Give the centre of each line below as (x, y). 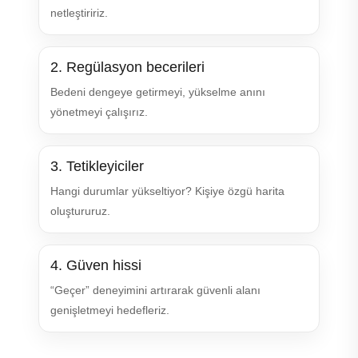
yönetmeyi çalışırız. (99, 112)
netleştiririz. (79, 13)
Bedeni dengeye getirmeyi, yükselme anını (158, 92)
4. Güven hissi (96, 265)
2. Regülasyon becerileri (127, 67)
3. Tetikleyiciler (97, 166)
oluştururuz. (80, 211)
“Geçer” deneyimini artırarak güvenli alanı (155, 290)
